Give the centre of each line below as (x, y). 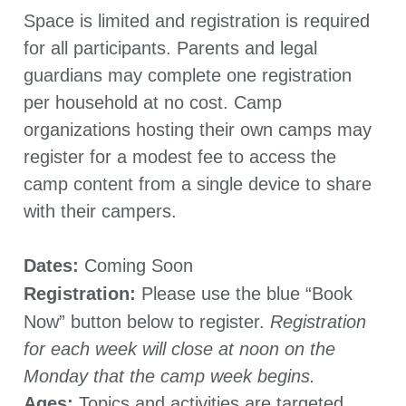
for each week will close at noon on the (179, 348)
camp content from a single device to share (198, 184)
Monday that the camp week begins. (169, 376)
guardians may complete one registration (188, 75)
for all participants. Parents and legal (170, 48)
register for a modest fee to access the (180, 156)
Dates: (54, 266)
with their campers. (100, 211)
